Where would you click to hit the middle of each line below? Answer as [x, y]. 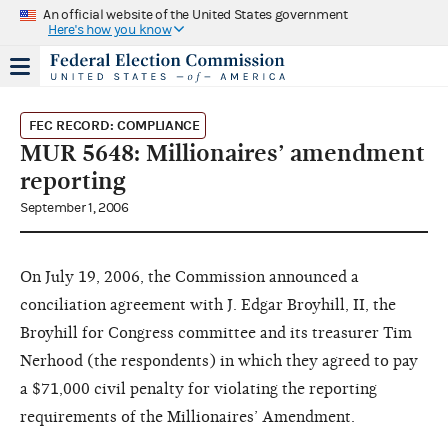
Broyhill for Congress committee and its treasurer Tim [216, 332]
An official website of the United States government [195, 14]
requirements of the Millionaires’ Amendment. [187, 416]
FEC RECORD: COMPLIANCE [114, 125]
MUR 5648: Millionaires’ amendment [222, 152]
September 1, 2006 [74, 207]
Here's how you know [110, 29]
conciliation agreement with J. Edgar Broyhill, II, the [208, 304]
